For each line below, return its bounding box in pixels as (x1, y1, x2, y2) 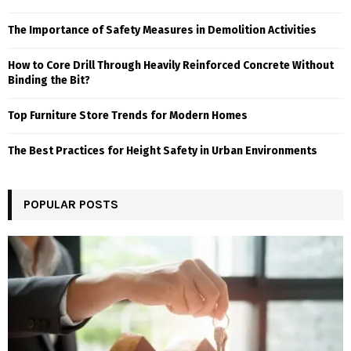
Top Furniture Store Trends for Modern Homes (8, 108, 248, 122)
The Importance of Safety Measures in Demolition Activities (8, 23, 317, 37)
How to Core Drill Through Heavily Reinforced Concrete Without (8, 58, 334, 72)
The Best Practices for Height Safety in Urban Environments (8, 143, 317, 157)
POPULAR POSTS (24, 196, 118, 212)
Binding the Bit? (8, 73, 90, 87)
